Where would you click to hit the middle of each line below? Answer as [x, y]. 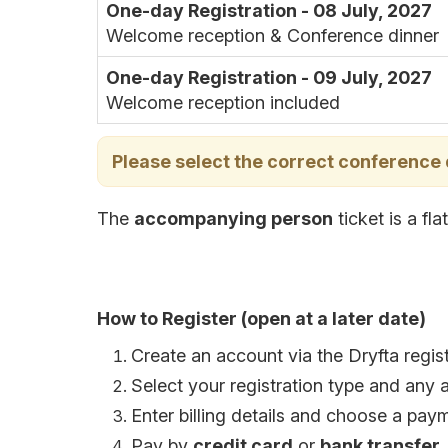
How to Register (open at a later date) [261, 318]
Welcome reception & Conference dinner [272, 35]
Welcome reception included [223, 102]
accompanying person [233, 218]
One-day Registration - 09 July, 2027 [269, 77]
